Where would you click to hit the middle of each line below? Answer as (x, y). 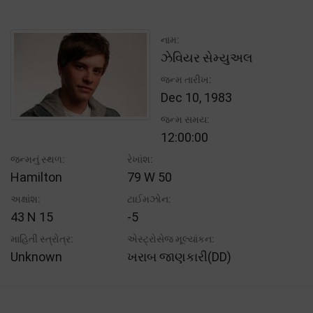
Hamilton (36, 177)
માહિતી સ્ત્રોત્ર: (42, 239)
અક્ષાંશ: (26, 199)
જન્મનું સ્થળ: (38, 159)
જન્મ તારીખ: (186, 79)
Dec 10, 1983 (196, 97)
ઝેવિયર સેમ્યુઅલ (207, 57)
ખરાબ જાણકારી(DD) (180, 256)
